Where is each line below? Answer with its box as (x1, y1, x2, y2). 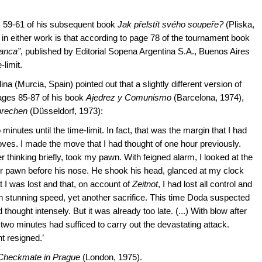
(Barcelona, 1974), (171, 92, 244, 103)
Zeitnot (132, 179, 158, 189)
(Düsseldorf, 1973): (27, 106, 103, 116)
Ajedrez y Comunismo (86, 92, 171, 103)
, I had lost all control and (158, 179, 252, 189)
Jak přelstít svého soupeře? (118, 19, 223, 30)
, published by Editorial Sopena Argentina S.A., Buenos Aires (20, 46, 250, 57)
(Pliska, (223, 19, 254, 30)
